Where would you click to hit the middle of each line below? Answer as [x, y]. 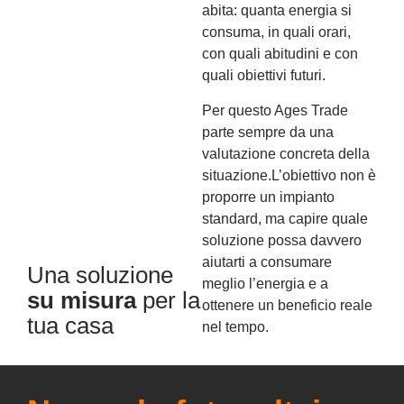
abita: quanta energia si [277, 11]
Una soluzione [100, 275]
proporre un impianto [268, 197]
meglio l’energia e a [265, 283]
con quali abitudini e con [280, 54]
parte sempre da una [268, 132]
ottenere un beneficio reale [287, 305]
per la [168, 300]
